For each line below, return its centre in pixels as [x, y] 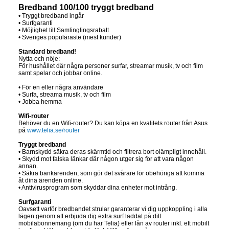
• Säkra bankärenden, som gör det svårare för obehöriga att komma [111, 174]
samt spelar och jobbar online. [60, 73]
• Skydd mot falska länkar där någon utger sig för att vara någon [106, 159]
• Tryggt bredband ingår [51, 16]
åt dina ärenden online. [51, 181]
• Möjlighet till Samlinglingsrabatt [64, 30]
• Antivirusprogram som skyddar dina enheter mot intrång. [98, 188]
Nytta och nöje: [39, 59]
